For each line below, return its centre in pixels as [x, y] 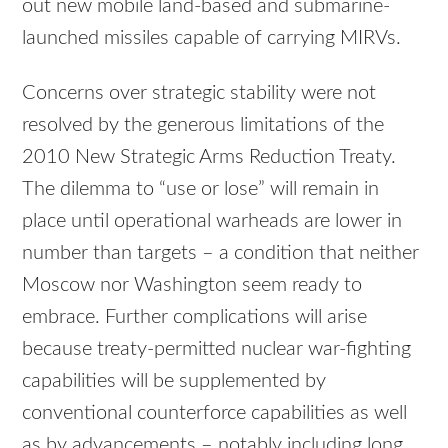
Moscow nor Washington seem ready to [192, 284]
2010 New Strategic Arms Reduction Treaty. [209, 156]
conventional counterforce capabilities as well [215, 412]
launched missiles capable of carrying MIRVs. [212, 38]
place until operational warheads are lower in [212, 220]
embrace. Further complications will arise [195, 316]
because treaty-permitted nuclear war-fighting [217, 348]
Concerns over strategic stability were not [199, 92]
